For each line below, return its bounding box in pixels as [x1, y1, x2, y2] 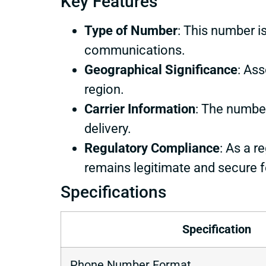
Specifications [61, 182, 166, 202]
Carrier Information [84, 102, 195, 117]
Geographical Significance [84, 62, 237, 78]
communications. [84, 43, 185, 58]
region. [84, 82, 124, 97]
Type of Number [84, 23, 178, 39]
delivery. [84, 121, 131, 137]
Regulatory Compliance [84, 141, 220, 156]
